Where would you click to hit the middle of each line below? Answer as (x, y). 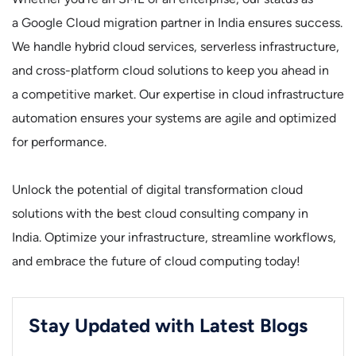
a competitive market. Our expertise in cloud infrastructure (178, 94)
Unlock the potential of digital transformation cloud (157, 190)
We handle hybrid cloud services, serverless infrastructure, (176, 46)
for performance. (59, 142)
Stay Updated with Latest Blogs (168, 325)
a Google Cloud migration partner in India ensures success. (177, 23)
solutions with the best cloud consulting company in (160, 213)
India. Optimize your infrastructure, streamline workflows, (174, 237)
